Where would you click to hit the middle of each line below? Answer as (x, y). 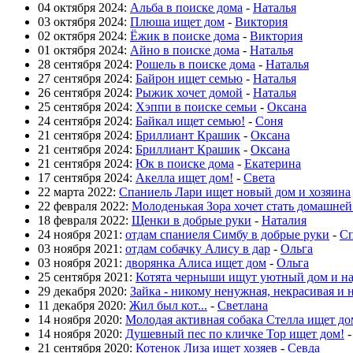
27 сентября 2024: (87, 78)
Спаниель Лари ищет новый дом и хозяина (235, 191)
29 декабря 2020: (84, 291)
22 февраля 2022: (85, 206)
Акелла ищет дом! (184, 177)
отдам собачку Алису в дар (198, 248)
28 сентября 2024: (87, 64)
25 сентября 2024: (87, 106)
